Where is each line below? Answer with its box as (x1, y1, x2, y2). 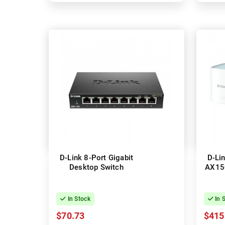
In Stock (66, 195, 90, 203)
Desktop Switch (69, 163, 124, 172)
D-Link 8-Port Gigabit (59, 153, 134, 163)
